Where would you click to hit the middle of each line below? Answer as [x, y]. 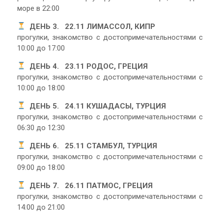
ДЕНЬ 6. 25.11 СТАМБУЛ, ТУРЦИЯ [92, 146]
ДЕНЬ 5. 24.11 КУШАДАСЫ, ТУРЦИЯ [96, 106]
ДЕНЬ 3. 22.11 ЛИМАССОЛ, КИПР [91, 26]
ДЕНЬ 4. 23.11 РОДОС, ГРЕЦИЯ [87, 66]
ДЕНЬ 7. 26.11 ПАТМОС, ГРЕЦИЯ [89, 185]
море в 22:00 [38, 8]
